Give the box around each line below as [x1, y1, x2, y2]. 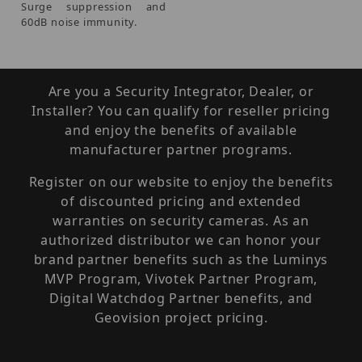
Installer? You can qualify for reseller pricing [32, 102, 330, 120]
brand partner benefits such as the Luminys [33, 250, 329, 268]
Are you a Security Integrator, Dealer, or [48, 82, 314, 100]
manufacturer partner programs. [69, 141, 293, 158]
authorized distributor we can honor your [40, 231, 322, 249]
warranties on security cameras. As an [53, 212, 309, 229]
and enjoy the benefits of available [65, 121, 297, 139]
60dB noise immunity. [21, 14, 138, 29]
